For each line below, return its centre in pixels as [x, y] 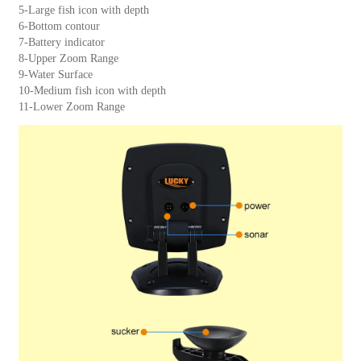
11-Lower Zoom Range [71, 107]
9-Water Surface [55, 75]
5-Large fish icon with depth [83, 10]
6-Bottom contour [59, 27]
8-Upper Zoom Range [68, 59]
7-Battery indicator [61, 43]
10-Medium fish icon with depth [92, 91]
